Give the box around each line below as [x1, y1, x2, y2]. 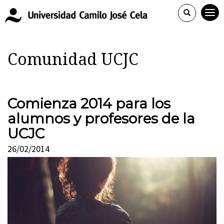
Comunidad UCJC [7, 50, 138, 69]
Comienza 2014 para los [7, 95, 170, 112]
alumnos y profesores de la [7, 110, 195, 127]
